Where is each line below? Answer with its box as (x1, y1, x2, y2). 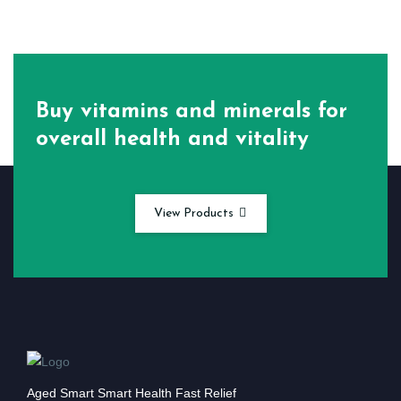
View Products (153, 207, 237, 220)
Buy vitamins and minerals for (36, 101, 347, 123)
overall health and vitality (36, 129, 309, 150)
